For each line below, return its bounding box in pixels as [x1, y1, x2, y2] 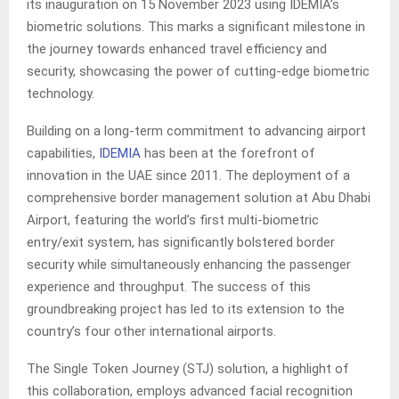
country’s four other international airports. [27, 323, 280, 340]
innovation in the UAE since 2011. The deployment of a [27, 167, 350, 184]
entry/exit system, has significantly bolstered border [27, 234, 335, 251]
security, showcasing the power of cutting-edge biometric [27, 63, 370, 80]
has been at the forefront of [141, 145, 315, 162]
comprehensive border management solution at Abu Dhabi [27, 190, 370, 207]
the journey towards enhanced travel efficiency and [27, 41, 327, 58]
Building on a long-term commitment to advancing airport [27, 123, 366, 140]
